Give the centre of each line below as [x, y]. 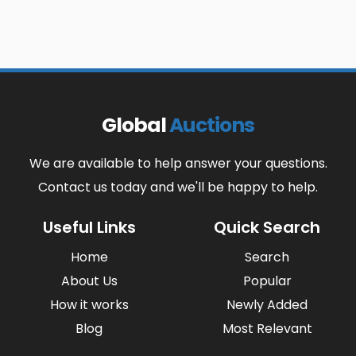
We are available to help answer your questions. [178, 164]
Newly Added [267, 305]
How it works [89, 305]
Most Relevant [267, 329]
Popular [267, 281]
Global [135, 126]
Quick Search [267, 228]
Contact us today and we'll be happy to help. [178, 188]
